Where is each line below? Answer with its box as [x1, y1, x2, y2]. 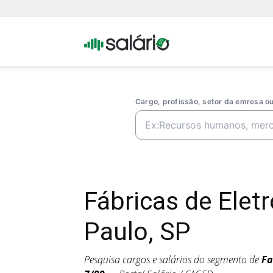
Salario [169, 83, 197, 95]
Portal [169, 35, 193, 46]
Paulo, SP [84, 217, 191, 246]
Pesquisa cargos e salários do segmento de [84, 253, 261, 266]
